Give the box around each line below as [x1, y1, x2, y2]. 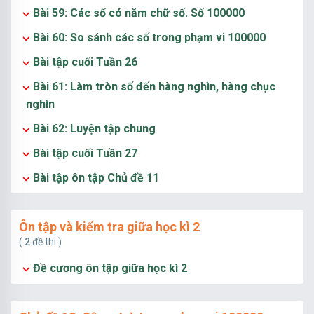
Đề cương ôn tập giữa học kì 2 [33, 261, 187, 275]
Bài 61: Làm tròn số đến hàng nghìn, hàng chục [33, 80, 275, 93]
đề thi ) [30, 236, 62, 247]
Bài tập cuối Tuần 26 [33, 55, 137, 69]
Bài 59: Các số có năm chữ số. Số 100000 [33, 6, 245, 20]
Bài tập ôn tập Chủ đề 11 [33, 171, 159, 184]
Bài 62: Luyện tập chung [33, 122, 156, 135]
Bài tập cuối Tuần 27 [33, 146, 137, 160]
